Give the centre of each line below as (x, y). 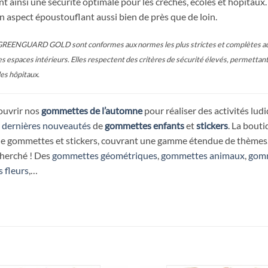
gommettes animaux (202, 156)
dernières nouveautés (46, 126)
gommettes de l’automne (92, 111)
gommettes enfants (144, 126)
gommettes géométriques (104, 156)
